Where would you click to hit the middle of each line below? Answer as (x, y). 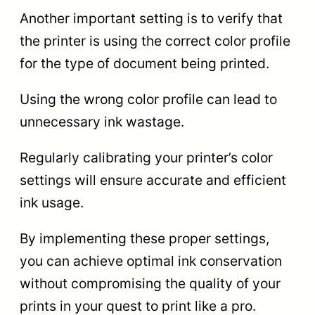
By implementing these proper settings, (144, 239)
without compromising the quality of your (150, 284)
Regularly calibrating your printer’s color (146, 158)
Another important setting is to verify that (151, 18)
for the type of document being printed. (144, 63)
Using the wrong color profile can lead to (148, 99)
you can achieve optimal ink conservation (151, 261)
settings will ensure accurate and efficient (153, 180)
